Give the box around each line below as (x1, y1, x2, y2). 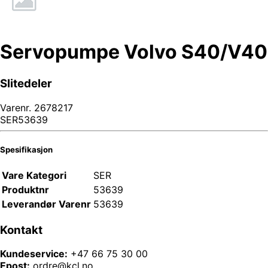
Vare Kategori (2, 169, 66, 181)
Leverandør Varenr (2, 197, 91, 210)
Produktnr (2, 183, 49, 196)
